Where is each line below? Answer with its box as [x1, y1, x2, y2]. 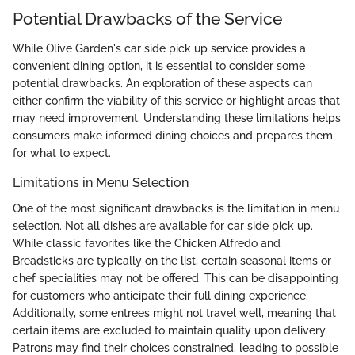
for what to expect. [13, 147, 111, 160]
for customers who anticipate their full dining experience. [13, 288, 308, 302]
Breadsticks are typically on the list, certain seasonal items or [13, 254, 331, 267]
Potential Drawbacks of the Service [13, 8, 282, 29]
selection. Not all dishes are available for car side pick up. [13, 219, 313, 232]
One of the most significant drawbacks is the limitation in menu [13, 201, 339, 215]
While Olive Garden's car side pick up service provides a [13, 42, 306, 55]
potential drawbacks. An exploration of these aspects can [13, 77, 312, 90]
